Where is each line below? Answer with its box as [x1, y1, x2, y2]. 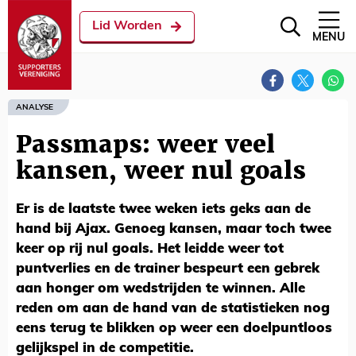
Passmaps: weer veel [16, 129, 275, 160]
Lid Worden [92, 20, 162, 33]
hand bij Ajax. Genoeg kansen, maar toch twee [16, 222, 331, 236]
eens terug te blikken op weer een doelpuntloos [16, 322, 332, 335]
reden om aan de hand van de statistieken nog [16, 302, 330, 315]
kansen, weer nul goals [16, 155, 306, 186]
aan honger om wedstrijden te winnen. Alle [16, 282, 305, 296]
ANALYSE [16, 103, 53, 112]
